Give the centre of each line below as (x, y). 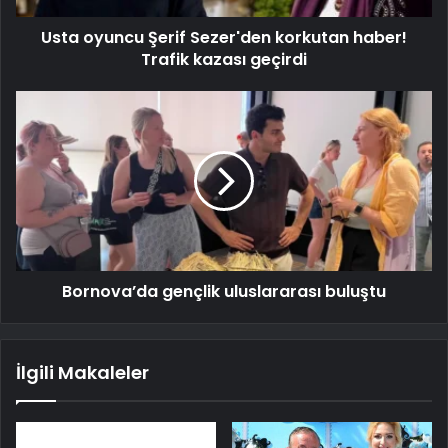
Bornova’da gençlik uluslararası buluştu (224, 291)
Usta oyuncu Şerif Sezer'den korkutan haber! (224, 37)
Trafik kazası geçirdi (224, 59)
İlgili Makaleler (82, 372)
